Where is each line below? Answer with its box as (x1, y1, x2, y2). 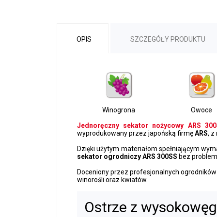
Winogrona (102, 106, 135, 114)
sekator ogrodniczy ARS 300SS (77, 152, 177, 160)
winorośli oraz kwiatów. (77, 175, 148, 184)
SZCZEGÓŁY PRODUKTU (130, 35, 205, 43)
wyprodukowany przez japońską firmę (77, 129, 195, 137)
